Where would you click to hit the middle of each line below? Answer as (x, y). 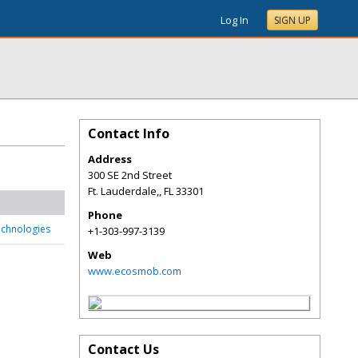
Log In (235, 20)
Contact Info (129, 133)
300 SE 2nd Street (130, 175)
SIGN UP (292, 20)
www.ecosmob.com (135, 271)
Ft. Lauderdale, (123, 191)
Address (110, 159)
